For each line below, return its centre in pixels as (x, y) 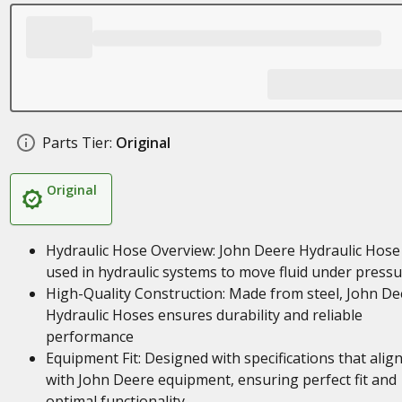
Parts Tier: (77, 143)
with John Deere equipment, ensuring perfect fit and (221, 380)
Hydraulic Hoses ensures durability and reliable (204, 315)
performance (89, 336)
